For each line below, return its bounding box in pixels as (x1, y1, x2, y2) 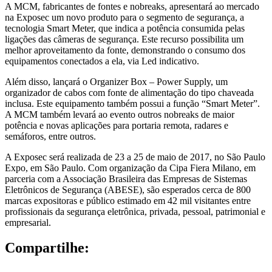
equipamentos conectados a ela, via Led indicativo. (5, 55, 199, 66)
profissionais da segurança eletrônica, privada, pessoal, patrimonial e (5, 206, 265, 217)
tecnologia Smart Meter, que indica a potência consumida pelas (5, 22, 245, 33)
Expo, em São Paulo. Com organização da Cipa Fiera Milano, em (5, 162, 256, 173)
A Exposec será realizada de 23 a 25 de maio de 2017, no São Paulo (5, 151, 265, 162)
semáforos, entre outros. (5, 131, 96, 141)
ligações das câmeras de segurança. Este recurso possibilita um (5, 33, 243, 44)
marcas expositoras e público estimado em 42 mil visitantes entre (5, 195, 251, 206)
